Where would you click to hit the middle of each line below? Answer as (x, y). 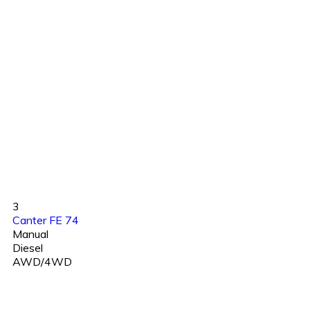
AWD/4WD (42, 261)
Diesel (28, 247)
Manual (30, 234)
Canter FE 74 (46, 220)
